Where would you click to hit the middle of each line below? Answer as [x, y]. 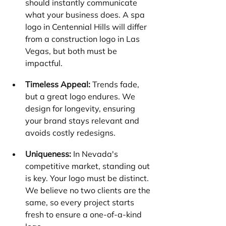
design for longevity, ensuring [81, 109]
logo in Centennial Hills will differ [87, 27]
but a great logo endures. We [81, 97]
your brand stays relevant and [83, 121]
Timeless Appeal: [58, 84]
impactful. [44, 63]
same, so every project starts [81, 203]
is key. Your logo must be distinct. [88, 178]
